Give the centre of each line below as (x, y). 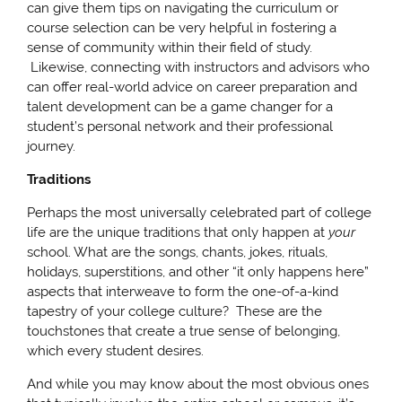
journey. (52, 146)
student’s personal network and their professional (180, 126)
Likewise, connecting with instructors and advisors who (199, 67)
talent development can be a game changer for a (180, 106)
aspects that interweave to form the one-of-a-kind (183, 292)
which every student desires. (116, 351)
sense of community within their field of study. (170, 47)
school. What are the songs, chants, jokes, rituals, (178, 253)
